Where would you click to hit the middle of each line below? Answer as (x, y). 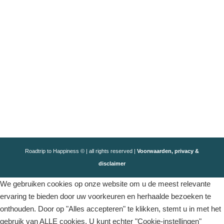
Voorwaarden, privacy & (168, 151)
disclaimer (112, 164)
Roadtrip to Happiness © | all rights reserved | (81, 151)
